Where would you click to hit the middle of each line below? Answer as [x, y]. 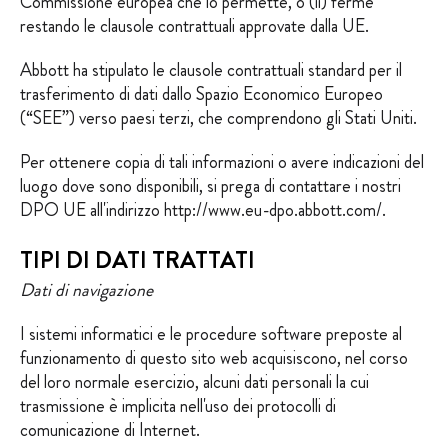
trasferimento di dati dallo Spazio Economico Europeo [201, 94]
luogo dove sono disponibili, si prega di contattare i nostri [210, 186]
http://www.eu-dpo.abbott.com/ [273, 210]
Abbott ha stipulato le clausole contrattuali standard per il [211, 70]
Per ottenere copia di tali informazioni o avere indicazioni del [222, 162]
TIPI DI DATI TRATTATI [137, 260]
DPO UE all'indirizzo [92, 210]
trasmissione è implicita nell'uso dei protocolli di [178, 406]
